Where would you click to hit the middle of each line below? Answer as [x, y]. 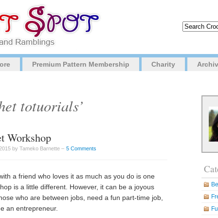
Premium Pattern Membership [81, 64]
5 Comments [81, 148]
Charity [163, 64]
